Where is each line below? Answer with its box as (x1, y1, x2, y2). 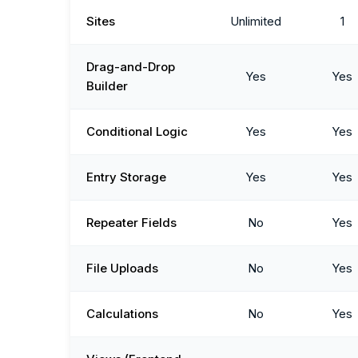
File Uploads (86, 261, 158, 276)
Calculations (86, 306, 158, 322)
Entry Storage (86, 169, 166, 185)
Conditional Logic (86, 124, 188, 140)
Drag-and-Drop (86, 59, 175, 75)
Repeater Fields (86, 215, 177, 231)
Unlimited (230, 14, 281, 30)
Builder (86, 78, 128, 94)
